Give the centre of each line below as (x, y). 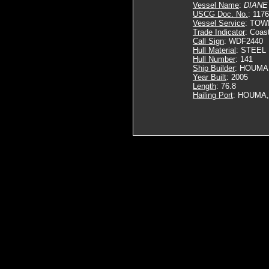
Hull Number (214, 59)
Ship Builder (214, 68)
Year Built (210, 77)
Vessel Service (219, 23)
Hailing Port (213, 95)
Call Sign (208, 41)
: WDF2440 (243, 41)
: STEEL (251, 50)
